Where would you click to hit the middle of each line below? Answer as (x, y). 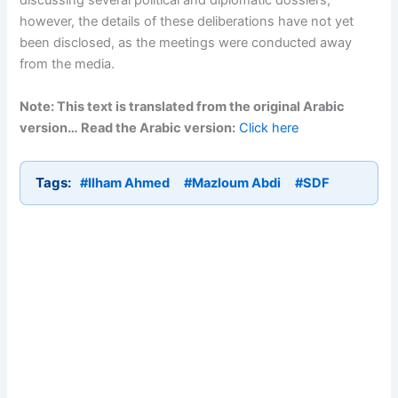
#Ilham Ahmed (125, 183)
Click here (269, 127)
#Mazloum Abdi (233, 183)
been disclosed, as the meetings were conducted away (186, 43)
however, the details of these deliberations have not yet (187, 22)
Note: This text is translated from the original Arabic (183, 106)
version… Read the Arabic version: (128, 127)
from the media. (68, 64)
